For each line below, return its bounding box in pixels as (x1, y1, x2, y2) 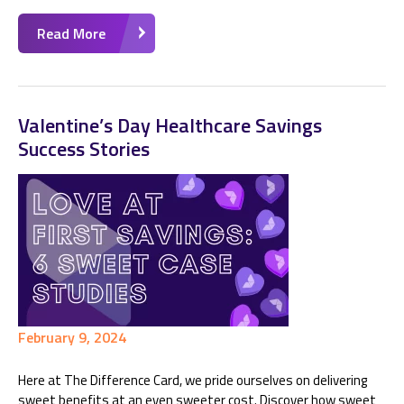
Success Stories (18, 133, 150, 164)
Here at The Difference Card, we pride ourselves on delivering (18, 370, 367, 390)
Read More (37, 23, 106, 44)
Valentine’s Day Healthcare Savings (18, 110, 322, 141)
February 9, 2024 (18, 326, 126, 348)
